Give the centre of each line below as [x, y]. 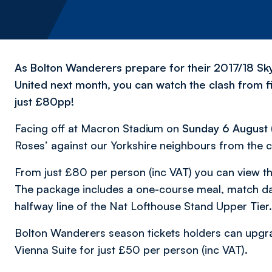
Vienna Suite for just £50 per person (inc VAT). [131, 250]
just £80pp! [44, 101]
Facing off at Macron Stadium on [98, 128]
